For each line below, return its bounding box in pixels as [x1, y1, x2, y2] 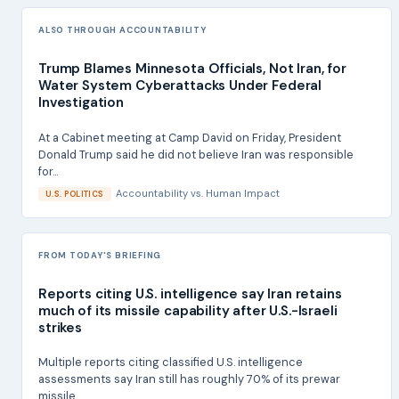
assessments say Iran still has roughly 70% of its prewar [38, 370, 340, 387]
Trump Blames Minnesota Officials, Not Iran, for [38, 60, 346, 78]
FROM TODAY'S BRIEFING [38, 248, 162, 261]
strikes [38, 318, 82, 337]
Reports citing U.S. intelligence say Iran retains [38, 284, 342, 303]
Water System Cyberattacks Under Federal [38, 77, 322, 95]
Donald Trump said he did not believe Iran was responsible [38, 146, 354, 162]
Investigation [38, 94, 125, 112]
